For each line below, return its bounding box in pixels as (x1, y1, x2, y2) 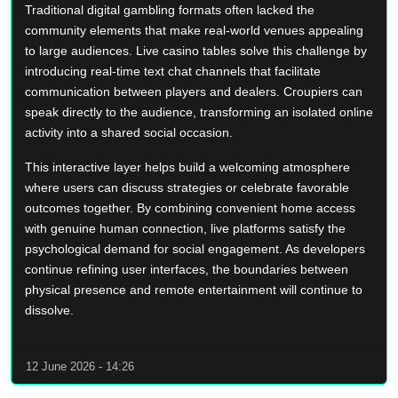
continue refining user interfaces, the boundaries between (25, 261, 348, 276)
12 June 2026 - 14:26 (26, 360, 134, 373)
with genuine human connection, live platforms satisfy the (25, 220, 346, 235)
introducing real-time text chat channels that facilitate (25, 63, 321, 78)
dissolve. (25, 302, 74, 317)
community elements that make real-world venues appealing (25, 22, 363, 37)
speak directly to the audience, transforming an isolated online (25, 104, 373, 119)
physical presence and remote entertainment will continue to (25, 282, 362, 297)
